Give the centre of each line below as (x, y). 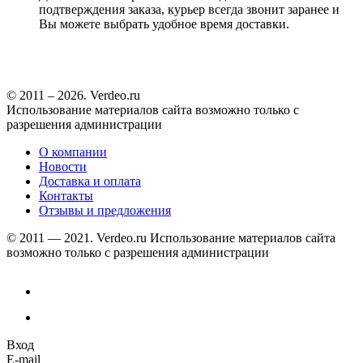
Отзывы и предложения (105, 210)
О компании (73, 152)
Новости (63, 166)
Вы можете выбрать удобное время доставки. (164, 23)
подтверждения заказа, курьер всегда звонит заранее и (189, 9)
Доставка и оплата (90, 181)
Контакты (66, 195)
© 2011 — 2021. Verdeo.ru (77, 237)
